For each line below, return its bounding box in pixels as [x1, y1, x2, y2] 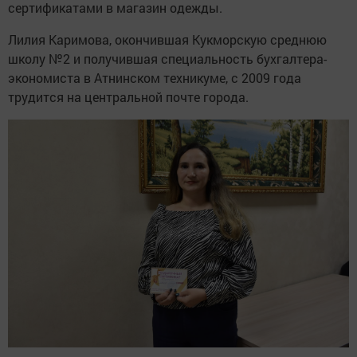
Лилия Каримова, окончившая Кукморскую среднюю [8, 31, 327, 49]
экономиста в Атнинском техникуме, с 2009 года [8, 69, 301, 87]
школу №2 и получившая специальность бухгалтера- [8, 50, 327, 68]
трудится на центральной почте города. [8, 88, 249, 106]
